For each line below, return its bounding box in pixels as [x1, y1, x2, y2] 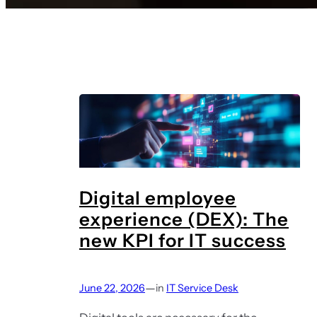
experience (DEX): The [79, 208, 289, 231]
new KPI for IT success [79, 229, 286, 252]
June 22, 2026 [79, 281, 145, 294]
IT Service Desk [166, 281, 238, 294]
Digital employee [79, 187, 236, 209]
